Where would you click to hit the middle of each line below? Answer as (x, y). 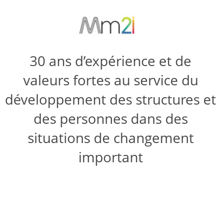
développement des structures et (110, 99)
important (110, 157)
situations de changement (110, 138)
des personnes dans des (110, 119)
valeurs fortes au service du (110, 80)
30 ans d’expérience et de (110, 61)
